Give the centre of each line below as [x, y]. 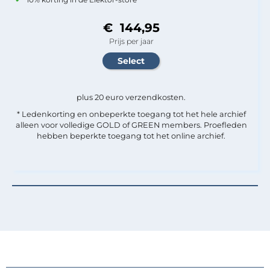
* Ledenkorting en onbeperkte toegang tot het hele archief [131, 114]
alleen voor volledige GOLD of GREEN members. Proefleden [131, 125]
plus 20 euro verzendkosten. [131, 97]
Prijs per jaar [131, 41]
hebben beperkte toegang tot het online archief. [131, 136]
